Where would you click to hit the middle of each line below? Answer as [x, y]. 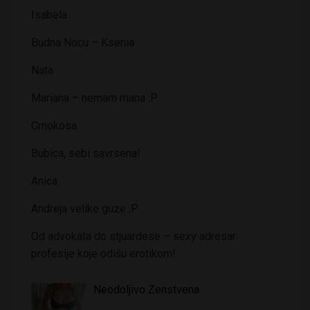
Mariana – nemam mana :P [94, 98]
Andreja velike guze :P [85, 208]
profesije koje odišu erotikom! [103, 253]
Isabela [49, 15]
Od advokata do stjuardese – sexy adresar [134, 236]
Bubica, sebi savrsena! [86, 153]
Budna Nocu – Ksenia [83, 42]
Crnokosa [54, 125]
